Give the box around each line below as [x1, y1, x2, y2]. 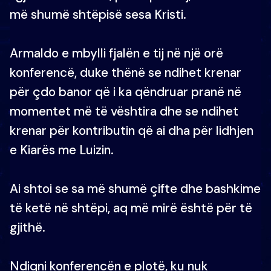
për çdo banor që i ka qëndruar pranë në [10, 83, 241, 100]
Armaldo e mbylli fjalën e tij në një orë [10, 45, 223, 61]
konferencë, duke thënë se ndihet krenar [10, 64, 241, 80]
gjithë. [10, 219, 45, 235]
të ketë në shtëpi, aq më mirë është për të [10, 200, 252, 216]
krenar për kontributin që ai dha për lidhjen [10, 122, 253, 139]
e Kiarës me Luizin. [10, 142, 114, 158]
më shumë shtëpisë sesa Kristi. [10, 6, 186, 22]
